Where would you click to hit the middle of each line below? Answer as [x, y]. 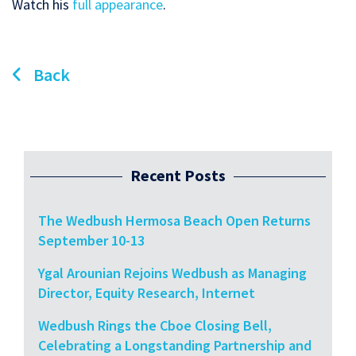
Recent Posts [178, 175]
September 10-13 [91, 240]
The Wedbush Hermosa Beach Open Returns [174, 220]
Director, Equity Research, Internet [147, 292]
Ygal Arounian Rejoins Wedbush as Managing [172, 273]
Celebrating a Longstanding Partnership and [175, 345]
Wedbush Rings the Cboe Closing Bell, [155, 325]
